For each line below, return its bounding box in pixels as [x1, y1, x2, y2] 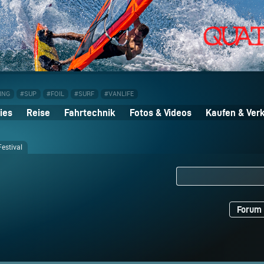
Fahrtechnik [64, 107, 115, 118]
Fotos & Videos [130, 107, 192, 118]
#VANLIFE [104, 90, 134, 98]
